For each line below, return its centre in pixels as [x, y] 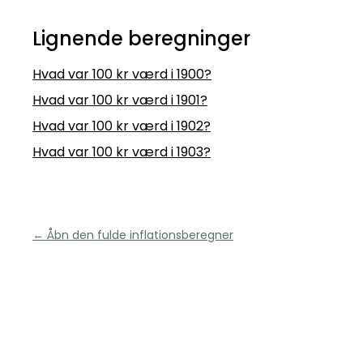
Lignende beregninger [141, 38]
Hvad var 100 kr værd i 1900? [122, 74]
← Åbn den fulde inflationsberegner [133, 235]
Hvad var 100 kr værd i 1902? [122, 126]
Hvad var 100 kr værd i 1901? [120, 100]
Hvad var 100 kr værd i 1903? [122, 152]
